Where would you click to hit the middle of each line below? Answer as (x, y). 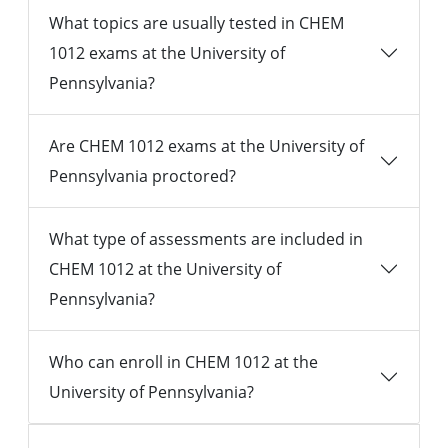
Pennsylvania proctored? (142, 176)
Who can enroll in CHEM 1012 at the (183, 362)
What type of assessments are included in (206, 239)
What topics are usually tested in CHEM (196, 23)
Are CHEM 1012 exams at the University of (206, 146)
